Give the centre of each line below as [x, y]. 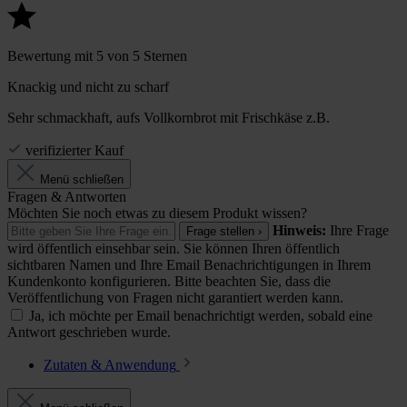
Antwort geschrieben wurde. [89, 333]
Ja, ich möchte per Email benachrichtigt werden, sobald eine [201, 316]
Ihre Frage [357, 231]
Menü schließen [82, 180]
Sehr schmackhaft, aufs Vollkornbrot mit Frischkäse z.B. [169, 118]
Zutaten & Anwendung [110, 365]
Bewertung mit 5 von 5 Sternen [97, 56]
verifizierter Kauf [74, 151]
